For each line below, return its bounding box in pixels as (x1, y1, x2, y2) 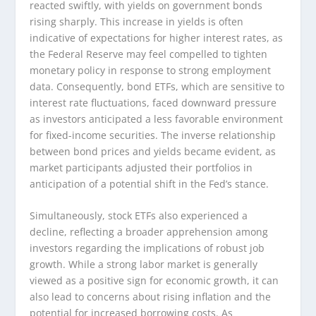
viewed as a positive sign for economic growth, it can (30, 274, 279, 288)
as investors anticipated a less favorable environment (30, 111, 284, 126)
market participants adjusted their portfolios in (30, 160, 253, 174)
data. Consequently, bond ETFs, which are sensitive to (30, 79, 285, 93)
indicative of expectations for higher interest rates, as (30, 30, 284, 44)
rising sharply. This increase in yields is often (30, 14, 244, 28)
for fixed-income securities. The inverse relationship (30, 128, 276, 142)
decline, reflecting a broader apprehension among (30, 225, 269, 239)
